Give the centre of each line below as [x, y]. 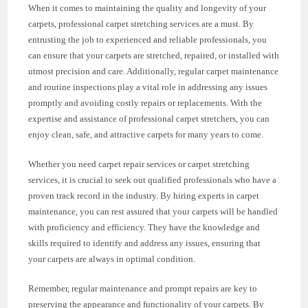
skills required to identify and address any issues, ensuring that [145, 243]
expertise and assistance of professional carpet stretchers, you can [149, 118]
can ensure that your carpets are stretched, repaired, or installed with [154, 55]
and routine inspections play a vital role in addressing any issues [148, 87]
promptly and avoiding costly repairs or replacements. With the [145, 102]
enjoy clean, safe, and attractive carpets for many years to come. [146, 134]
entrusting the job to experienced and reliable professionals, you [148, 39]
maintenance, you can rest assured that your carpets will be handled [153, 211]
